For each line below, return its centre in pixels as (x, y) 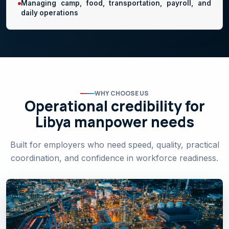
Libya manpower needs (114, 122)
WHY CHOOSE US (122, 94)
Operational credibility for (114, 106)
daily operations (50, 13)
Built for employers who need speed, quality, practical (114, 145)
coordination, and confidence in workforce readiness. (114, 158)
